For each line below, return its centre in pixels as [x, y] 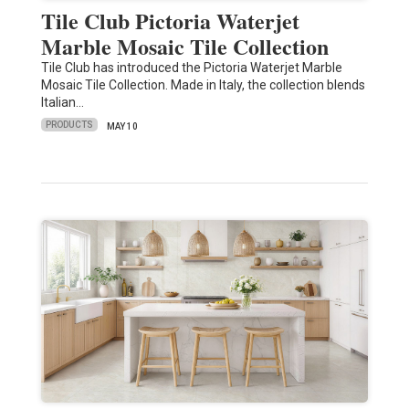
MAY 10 [122, 126]
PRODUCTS [69, 125]
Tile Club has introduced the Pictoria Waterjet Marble [191, 67]
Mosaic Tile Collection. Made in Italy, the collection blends [203, 84]
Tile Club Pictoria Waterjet [170, 20]
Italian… [62, 102]
